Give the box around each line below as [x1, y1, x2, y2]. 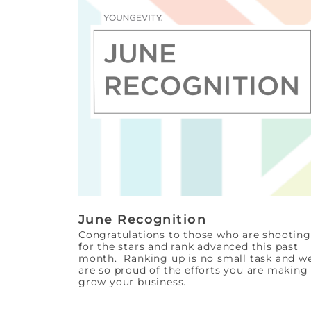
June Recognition [78, 211, 207, 227]
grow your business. [78, 275, 190, 288]
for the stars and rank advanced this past [78, 239, 299, 253]
